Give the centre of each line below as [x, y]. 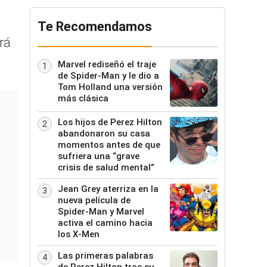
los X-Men [79, 234]
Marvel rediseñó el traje [107, 64]
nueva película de [94, 200]
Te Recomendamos [95, 27]
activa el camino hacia [105, 223]
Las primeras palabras [105, 256]
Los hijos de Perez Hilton [110, 122]
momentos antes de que [109, 145]
